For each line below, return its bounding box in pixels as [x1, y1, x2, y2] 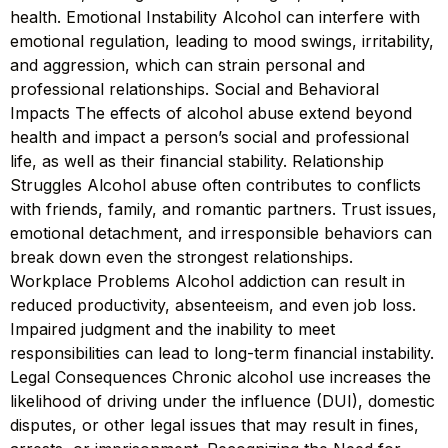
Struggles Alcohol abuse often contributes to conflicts [10, 174, 421, 195]
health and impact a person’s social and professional [10, 126, 409, 147]
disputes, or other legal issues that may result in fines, [10, 414, 419, 435]
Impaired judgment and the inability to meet [10, 318, 335, 339]
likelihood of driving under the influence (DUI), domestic [10, 390, 435, 411]
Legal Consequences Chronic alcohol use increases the [10, 366, 431, 387]
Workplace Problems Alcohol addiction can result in [10, 270, 405, 291]
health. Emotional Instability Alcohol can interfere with [10, 6, 420, 27]
